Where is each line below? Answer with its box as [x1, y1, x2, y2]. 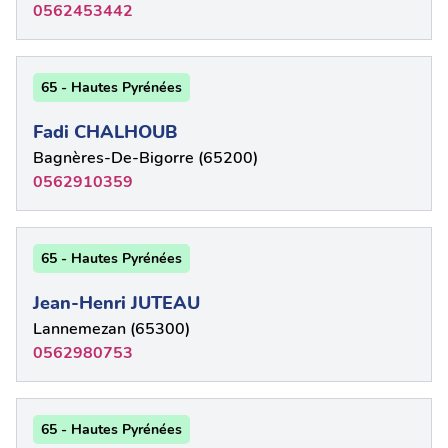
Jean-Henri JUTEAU [33, 291, 200, 315]
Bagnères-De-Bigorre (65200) [33, 147, 258, 169]
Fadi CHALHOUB [33, 120, 178, 144]
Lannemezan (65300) [33, 318, 190, 340]
